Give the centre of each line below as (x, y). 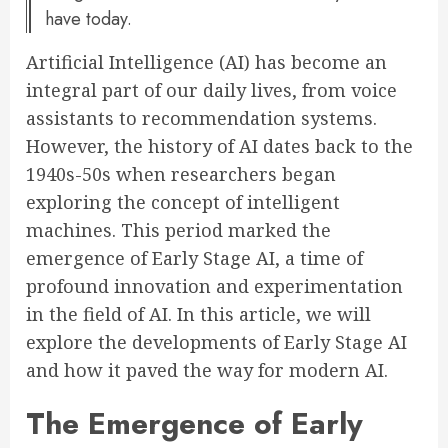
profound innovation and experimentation (214, 286)
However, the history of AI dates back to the (219, 146)
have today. (88, 19)
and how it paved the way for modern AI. (207, 370)
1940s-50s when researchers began (181, 174)
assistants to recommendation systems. (201, 118)
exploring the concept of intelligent (183, 202)
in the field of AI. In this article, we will (198, 314)
